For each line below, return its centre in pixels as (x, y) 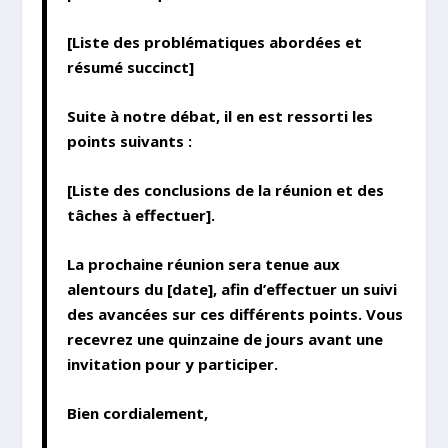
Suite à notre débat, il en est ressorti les (220, 116)
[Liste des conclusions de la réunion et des (226, 190)
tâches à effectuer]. (141, 215)
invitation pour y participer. (173, 364)
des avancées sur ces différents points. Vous (235, 314)
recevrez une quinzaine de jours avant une (225, 339)
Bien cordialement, (138, 413)
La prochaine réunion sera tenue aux (204, 264)
